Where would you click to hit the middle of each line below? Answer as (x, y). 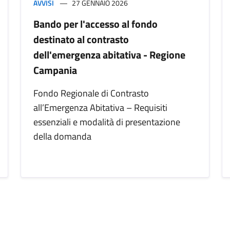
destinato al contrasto (81, 40)
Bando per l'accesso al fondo (95, 24)
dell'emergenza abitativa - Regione (109, 55)
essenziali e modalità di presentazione (107, 122)
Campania (55, 70)
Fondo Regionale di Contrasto (91, 93)
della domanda (62, 137)
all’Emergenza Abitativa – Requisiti (100, 108)
